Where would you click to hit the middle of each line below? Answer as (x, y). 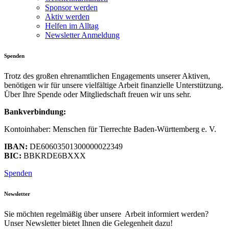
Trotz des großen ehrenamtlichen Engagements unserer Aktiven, (107, 76)
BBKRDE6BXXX (54, 155)
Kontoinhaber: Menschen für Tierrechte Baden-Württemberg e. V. (110, 129)
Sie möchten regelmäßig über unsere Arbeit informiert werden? (106, 214)
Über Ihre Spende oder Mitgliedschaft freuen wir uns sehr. (98, 94)
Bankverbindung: (35, 111)
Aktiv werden (67, 16)
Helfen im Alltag (72, 26)
